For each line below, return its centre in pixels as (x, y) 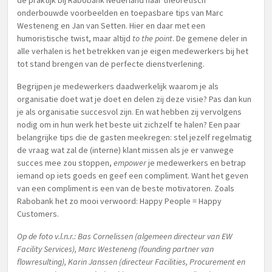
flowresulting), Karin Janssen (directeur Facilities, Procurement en (131, 262)
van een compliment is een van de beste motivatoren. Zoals (126, 188)
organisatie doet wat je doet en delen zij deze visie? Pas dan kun (134, 99)
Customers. (38, 214)
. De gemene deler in (210, 38)
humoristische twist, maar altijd (75, 38)
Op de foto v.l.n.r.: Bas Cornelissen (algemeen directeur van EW (125, 236)
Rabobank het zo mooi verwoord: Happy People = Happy (119, 201)
